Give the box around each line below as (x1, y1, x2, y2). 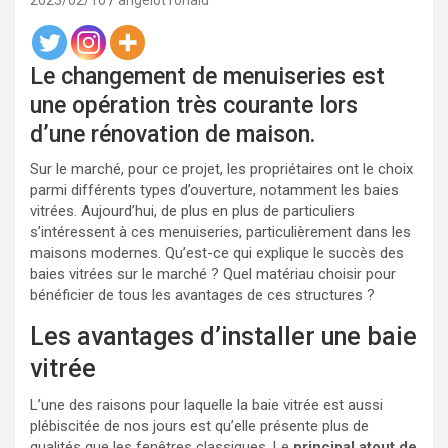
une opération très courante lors (30, 92, 358, 119)
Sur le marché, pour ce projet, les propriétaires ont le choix (30, 160, 413, 178)
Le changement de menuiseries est (30, 63, 385, 90)
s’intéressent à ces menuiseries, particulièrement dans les (30, 223, 411, 241)
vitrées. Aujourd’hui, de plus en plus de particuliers (30, 202, 355, 220)
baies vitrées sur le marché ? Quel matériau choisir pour (30, 265, 396, 283)
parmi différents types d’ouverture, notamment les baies (30, 181, 399, 199)
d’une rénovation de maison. (30, 121, 315, 148)
